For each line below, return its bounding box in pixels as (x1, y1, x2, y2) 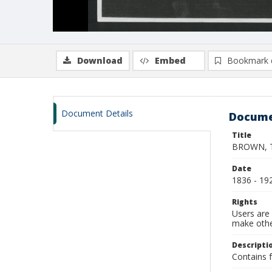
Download (77, 55, 123, 66)
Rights (232, 197, 257, 207)
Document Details (61, 107, 133, 119)
